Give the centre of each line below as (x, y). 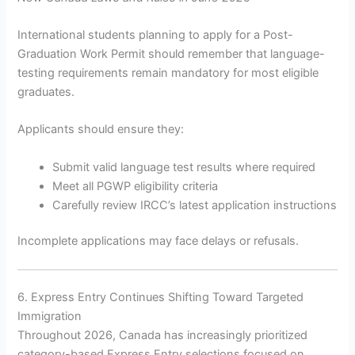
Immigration (50, 316)
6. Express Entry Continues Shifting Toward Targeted (161, 297)
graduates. (46, 92)
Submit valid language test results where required (184, 167)
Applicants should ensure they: (101, 130)
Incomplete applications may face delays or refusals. (158, 241)
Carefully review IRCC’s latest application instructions (195, 205)
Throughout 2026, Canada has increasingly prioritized (163, 335)
